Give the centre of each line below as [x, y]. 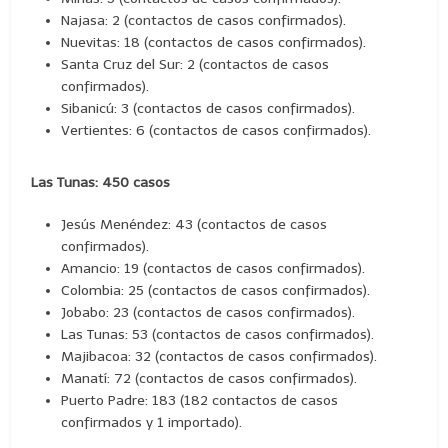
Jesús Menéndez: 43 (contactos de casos [194, 224]
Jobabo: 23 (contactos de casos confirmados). [208, 312]
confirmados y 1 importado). [152, 422]
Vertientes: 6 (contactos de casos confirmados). [216, 130]
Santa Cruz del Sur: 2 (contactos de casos [195, 64]
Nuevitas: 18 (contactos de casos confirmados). [214, 42]
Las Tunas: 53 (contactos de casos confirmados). [218, 334]
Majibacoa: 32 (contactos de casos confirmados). [219, 356]
